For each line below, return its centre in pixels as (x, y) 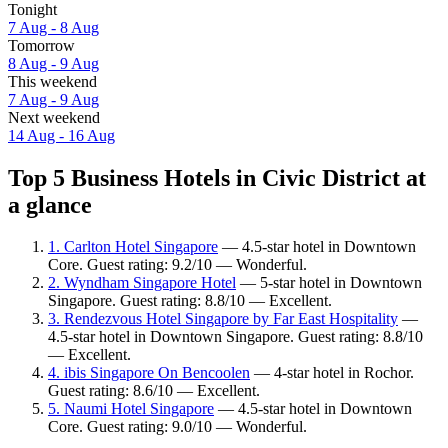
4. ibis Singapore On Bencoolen (149, 373)
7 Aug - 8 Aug (53, 27)
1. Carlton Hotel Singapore (133, 247)
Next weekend (54, 117)
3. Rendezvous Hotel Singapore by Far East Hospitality (223, 319)
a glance (50, 204)
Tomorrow (41, 45)
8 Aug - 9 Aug (53, 63)
